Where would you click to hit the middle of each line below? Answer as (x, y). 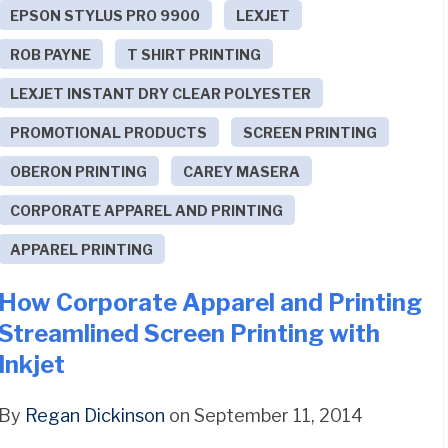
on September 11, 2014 (264, 415)
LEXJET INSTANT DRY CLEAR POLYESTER (161, 93)
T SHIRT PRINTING (194, 54)
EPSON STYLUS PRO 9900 (105, 15)
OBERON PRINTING (79, 171)
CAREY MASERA (242, 171)
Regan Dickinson (95, 415)
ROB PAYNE (51, 54)
